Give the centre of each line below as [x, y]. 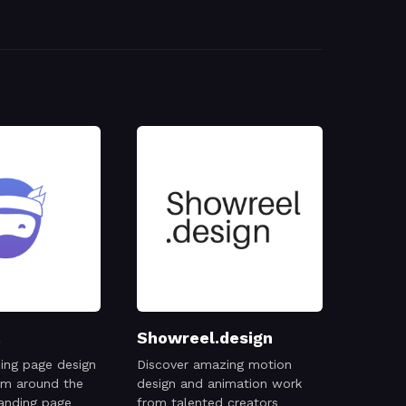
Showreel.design [205, 338]
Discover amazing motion [214, 364]
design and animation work [219, 383]
